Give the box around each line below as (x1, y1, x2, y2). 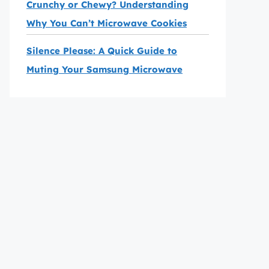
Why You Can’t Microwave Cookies (26, 17, 187, 29)
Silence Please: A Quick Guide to (26, 45, 177, 56)
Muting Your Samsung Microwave (26, 64, 183, 75)
